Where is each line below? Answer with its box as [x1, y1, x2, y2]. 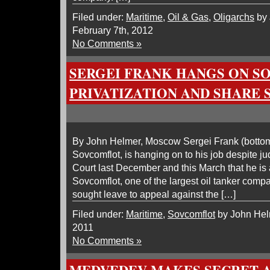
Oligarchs [213, 11, 254, 22]
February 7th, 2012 [72, 25, 153, 36]
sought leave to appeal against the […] [72, 189, 236, 199]
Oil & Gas [168, 11, 209, 22]
